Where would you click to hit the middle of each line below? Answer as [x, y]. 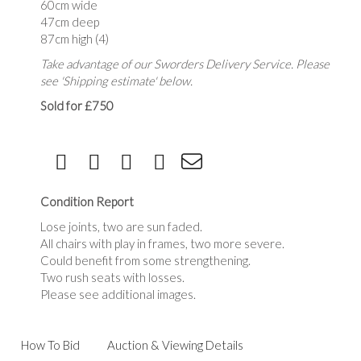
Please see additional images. [119, 294]
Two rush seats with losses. [112, 277]
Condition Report [87, 201]
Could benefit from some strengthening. [147, 260]
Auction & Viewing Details [175, 344]
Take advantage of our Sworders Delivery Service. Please [185, 63]
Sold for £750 [77, 105]
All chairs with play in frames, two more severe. [164, 243]
